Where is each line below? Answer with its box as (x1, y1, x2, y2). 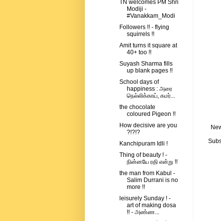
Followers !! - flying (119, 24, 169, 31)
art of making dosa (126, 202, 176, 209)
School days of (119, 78, 159, 86)
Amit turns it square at (119, 42, 177, 49)
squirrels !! (126, 31, 154, 38)
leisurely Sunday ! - (119, 195, 171, 202)
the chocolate (119, 104, 155, 111)
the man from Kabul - (119, 170, 175, 177)
